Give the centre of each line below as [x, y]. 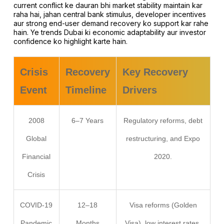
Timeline [86, 90]
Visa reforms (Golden [163, 205]
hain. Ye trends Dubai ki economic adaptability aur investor [109, 32]
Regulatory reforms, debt [163, 120]
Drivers [139, 90]
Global [36, 138]
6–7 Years [88, 120]
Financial [36, 156]
